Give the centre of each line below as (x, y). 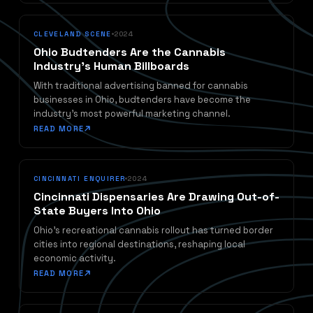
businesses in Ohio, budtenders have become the (142, 100)
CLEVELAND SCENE (72, 34)
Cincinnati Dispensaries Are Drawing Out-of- (156, 197)
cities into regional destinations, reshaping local (139, 245)
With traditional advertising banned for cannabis (140, 86)
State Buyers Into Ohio (97, 211)
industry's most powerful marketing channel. (132, 114)
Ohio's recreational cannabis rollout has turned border (153, 231)
